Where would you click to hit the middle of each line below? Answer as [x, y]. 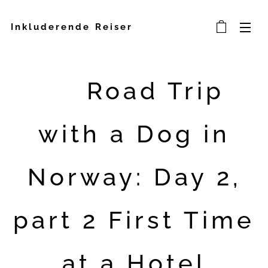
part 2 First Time [134, 220]
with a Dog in [134, 134]
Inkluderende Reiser [72, 27]
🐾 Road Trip [134, 91]
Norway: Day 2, [134, 177]
